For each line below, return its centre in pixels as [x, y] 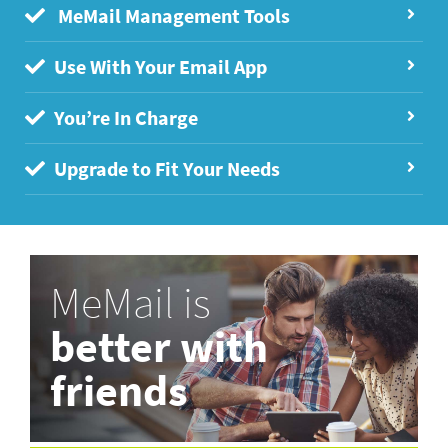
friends [118, 391]
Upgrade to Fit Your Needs [165, 169]
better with [159, 347]
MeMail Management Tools [170, 16]
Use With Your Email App [159, 67]
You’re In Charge [124, 118]
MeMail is [130, 303]
